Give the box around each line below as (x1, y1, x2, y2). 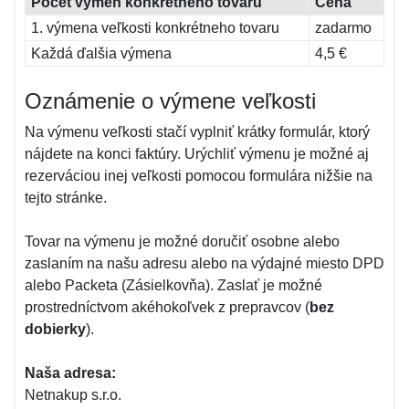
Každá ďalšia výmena (31, 46, 172, 61)
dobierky (25, 321, 86, 337)
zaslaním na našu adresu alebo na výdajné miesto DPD (25, 256, 384, 271)
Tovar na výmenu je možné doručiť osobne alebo (25, 234, 340, 249)
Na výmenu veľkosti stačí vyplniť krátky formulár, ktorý (25, 124, 370, 140)
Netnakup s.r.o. (25, 387, 121, 403)
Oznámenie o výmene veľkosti (25, 89, 316, 113)
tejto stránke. (25, 190, 107, 205)
